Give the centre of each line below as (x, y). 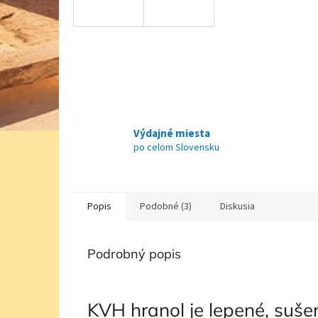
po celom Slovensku (176, 147)
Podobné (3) (166, 207)
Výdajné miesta (172, 133)
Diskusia (237, 207)
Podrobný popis (134, 254)
